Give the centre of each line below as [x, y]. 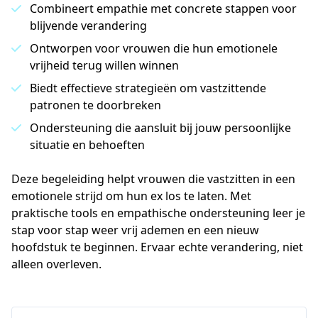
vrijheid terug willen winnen [104, 65]
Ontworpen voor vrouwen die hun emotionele [154, 48]
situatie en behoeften [87, 145]
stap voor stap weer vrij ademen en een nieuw [135, 230]
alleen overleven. [56, 264]
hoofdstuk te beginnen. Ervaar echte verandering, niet [157, 247]
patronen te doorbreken [95, 105]
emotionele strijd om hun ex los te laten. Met [131, 196]
